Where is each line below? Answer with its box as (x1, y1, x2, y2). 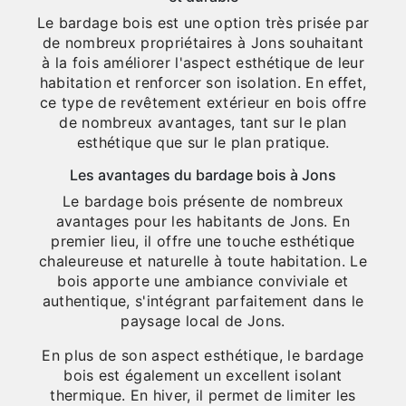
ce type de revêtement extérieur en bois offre (39, 93, 367, 112)
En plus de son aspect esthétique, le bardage (42, 346, 364, 365)
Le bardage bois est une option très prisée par (36, 14, 370, 33)
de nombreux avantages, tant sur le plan (59, 113, 347, 132)
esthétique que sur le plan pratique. (76, 133, 330, 152)
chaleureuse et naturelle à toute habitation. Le (38, 252, 368, 271)
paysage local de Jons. (121, 312, 285, 331)
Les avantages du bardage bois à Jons (70, 166, 336, 185)
